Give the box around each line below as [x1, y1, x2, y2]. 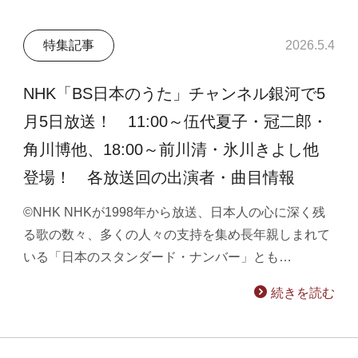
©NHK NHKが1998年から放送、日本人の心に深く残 [23, 205, 326, 219]
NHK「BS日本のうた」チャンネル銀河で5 [23, 85, 326, 103]
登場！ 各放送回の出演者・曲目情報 [23, 169, 296, 187]
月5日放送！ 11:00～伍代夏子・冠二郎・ [23, 113, 328, 131]
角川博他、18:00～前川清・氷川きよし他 [23, 141, 320, 159]
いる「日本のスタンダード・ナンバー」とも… [23, 249, 292, 264]
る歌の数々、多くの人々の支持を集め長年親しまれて [23, 227, 331, 241]
